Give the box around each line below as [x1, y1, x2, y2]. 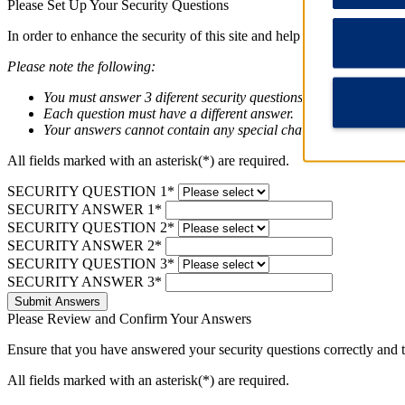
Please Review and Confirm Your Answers [7, 311, 251, 327]
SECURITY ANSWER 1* [7, 202, 162, 218]
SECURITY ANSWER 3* [7, 274, 162, 290]
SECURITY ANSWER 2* [7, 238, 162, 254]
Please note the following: [7, 59, 155, 75]
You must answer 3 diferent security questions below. [43, 89, 344, 106]
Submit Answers [14, 295, 100, 309]
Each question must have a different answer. [43, 106, 294, 122]
